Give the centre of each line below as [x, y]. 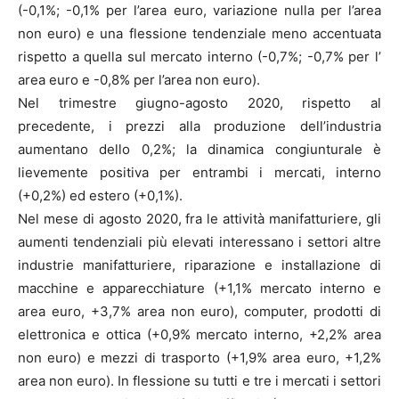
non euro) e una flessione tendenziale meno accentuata [199, 34]
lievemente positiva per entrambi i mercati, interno [199, 173]
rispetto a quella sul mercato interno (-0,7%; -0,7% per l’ [199, 57]
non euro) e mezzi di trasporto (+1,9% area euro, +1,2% [199, 358]
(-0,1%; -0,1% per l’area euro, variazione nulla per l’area [199, 11]
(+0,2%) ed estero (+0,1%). [100, 196]
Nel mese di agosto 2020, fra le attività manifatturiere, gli [199, 219]
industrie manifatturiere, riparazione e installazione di [199, 265]
